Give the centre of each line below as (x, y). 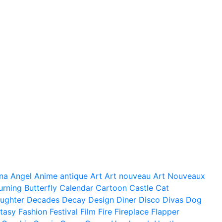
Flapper (165, 212)
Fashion (33, 212)
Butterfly (41, 188)
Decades (43, 200)
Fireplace (132, 212)
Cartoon (111, 188)
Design (101, 200)
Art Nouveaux (179, 176)
